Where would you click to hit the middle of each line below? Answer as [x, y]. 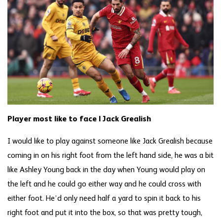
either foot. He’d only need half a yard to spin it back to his [104, 199]
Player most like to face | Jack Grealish [79, 119]
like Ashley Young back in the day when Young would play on [106, 170]
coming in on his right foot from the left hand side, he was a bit [110, 156]
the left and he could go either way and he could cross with [104, 184]
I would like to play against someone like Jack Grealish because [110, 141]
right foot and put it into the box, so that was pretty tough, [105, 213]
